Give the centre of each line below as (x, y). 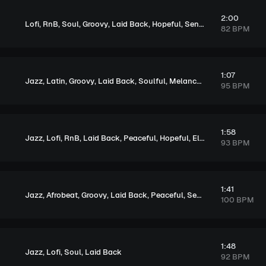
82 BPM (235, 29)
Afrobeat (62, 195)
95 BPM (235, 86)
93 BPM (235, 143)
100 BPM (237, 200)
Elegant (196, 138)
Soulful (152, 81)
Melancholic (183, 81)
